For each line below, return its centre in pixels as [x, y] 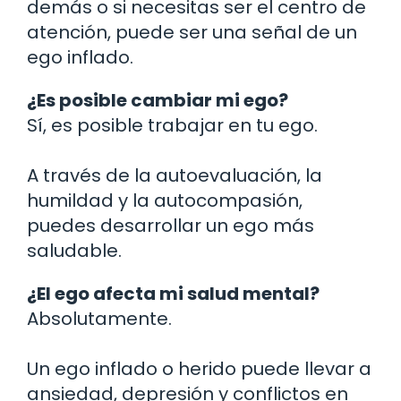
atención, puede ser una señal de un [192, 32]
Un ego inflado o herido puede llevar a [199, 368]
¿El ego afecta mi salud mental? [173, 293]
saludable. [74, 250]
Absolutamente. [99, 318]
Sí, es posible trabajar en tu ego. [172, 125]
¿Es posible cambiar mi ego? [158, 100]
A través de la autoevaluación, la [175, 175]
